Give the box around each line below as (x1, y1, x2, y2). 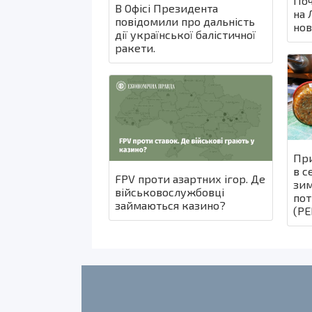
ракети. (115, 41, 155, 55)
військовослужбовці (115, 185, 224, 198)
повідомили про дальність (115, 15, 255, 29)
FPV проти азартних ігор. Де (115, 171, 265, 185)
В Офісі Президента (115, 1, 218, 15)
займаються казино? (115, 198, 226, 212)
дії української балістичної (115, 28, 256, 42)
